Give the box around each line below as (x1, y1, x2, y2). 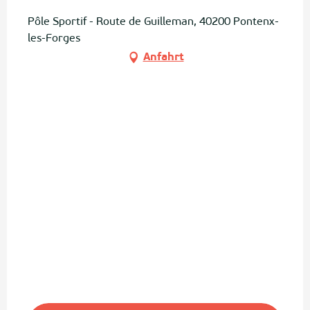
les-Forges (28, 33, 80, 44)
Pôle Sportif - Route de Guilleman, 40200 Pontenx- (28, 17, 279, 28)
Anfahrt (143, 52, 184, 63)
